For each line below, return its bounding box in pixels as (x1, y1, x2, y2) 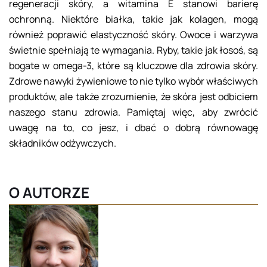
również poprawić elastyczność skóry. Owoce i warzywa (9, 28, 258, 42)
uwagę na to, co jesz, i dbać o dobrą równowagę (9, 121, 258, 135)
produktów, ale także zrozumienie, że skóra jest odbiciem (9, 90, 258, 104)
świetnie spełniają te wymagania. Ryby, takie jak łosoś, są (9, 44, 258, 57)
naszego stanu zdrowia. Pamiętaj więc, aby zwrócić (9, 105, 258, 119)
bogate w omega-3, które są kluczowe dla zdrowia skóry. (9, 59, 258, 73)
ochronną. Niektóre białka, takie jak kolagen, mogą (9, 13, 258, 26)
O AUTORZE (9, 182, 89, 203)
